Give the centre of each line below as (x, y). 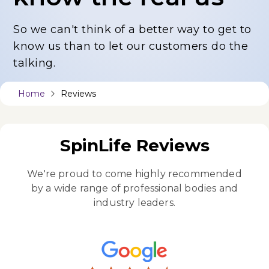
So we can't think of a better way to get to (132, 30)
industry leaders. (134, 202)
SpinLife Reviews (134, 145)
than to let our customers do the (156, 47)
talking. (35, 63)
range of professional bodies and (159, 188)
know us (39, 47)
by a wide (55, 188)
